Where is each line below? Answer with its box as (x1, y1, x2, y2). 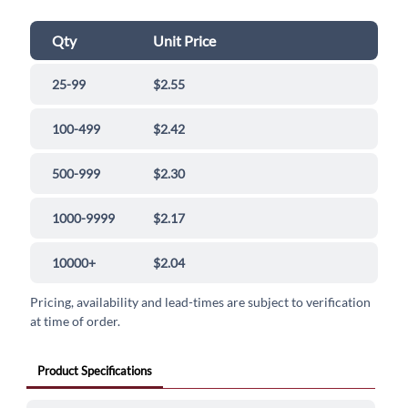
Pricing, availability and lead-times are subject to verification (30, 294, 372, 311)
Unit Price (153, 32, 217, 50)
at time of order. (30, 313, 121, 330)
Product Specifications (36, 363, 152, 379)
